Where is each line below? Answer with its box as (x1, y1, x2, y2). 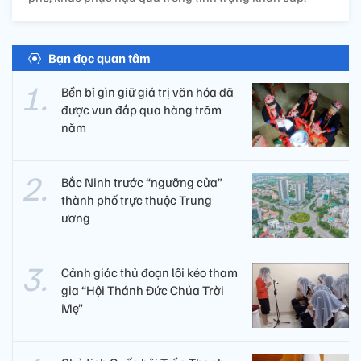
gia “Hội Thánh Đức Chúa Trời (61, 282, 224, 298)
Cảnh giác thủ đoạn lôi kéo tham (61, 264, 238, 280)
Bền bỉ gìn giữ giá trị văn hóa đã (61, 84, 234, 100)
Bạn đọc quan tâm (48, 50, 151, 66)
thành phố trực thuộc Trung (61, 192, 212, 208)
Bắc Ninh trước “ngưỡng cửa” (61, 174, 222, 190)
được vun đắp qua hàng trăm (61, 102, 222, 118)
